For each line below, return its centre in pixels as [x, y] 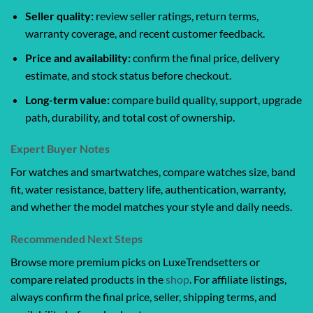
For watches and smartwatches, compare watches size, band [153, 172]
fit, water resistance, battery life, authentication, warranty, [148, 189]
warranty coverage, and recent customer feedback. [145, 34]
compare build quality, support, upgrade [205, 99]
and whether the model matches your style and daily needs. [151, 207]
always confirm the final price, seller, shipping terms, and [144, 297]
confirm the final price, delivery [205, 57]
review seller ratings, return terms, [176, 16]
